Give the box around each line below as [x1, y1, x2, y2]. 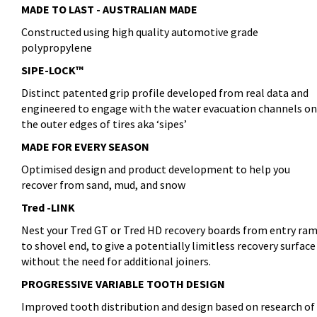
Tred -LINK [21, 200, 75, 215]
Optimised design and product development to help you [21, 162, 290, 177]
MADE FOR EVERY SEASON [21, 139, 149, 154]
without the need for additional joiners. [21, 254, 211, 269]
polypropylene [21, 40, 92, 55]
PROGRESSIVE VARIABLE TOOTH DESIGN [21, 277, 225, 292]
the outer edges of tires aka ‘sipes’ [21, 117, 187, 132]
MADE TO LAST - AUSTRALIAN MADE [21, 2, 197, 17]
